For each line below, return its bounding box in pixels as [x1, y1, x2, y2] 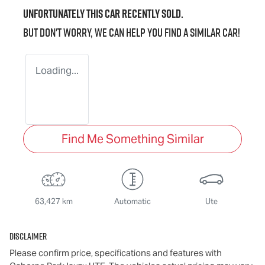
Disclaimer [9, 229, 47, 243]
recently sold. [120, 5, 183, 22]
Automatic [114, 196, 151, 206]
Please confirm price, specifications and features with [9, 247, 222, 258]
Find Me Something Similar [61, 131, 204, 147]
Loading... [35, 64, 79, 77]
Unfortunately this [23, 5, 105, 22]
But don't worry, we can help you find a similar [23, 24, 222, 41]
